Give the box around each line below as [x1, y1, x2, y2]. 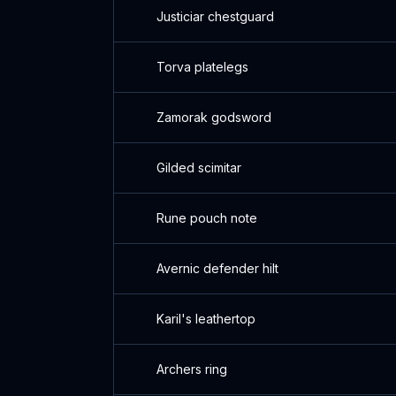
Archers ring [156, 362, 227, 377]
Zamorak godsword [156, 110, 271, 125]
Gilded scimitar [156, 160, 241, 175]
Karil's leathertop [156, 311, 255, 326]
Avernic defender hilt [156, 261, 278, 276]
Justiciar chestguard [156, 9, 274, 24]
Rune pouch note [156, 210, 257, 225]
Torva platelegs [156, 59, 248, 74]
